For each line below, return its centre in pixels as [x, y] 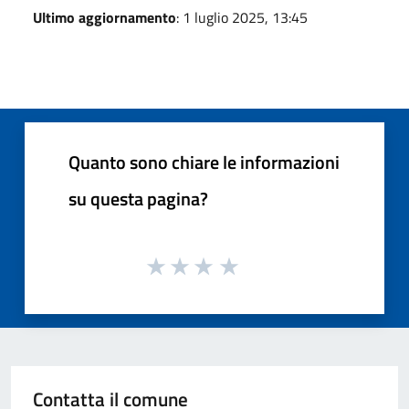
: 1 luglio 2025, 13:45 [242, 17]
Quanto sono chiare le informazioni [204, 162]
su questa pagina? [138, 198]
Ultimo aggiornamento [105, 17]
